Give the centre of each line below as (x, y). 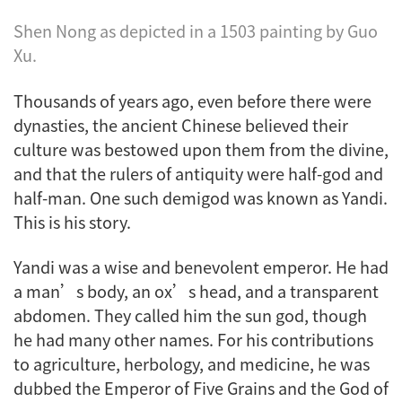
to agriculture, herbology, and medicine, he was (192, 364)
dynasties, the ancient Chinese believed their (181, 124)
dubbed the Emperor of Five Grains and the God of (201, 388)
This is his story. (72, 221)
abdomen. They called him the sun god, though (190, 315)
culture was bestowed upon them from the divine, (201, 149)
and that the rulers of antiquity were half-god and (198, 173)
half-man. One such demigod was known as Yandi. (201, 197)
